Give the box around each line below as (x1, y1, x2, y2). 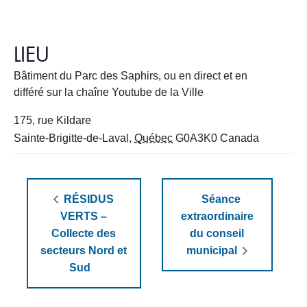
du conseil (190, 228, 245, 240)
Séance (201, 193, 241, 206)
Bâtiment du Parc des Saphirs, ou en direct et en (14, 70, 247, 82)
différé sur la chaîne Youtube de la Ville (14, 86, 204, 99)
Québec (134, 132, 173, 145)
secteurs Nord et (40, 245, 127, 257)
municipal (186, 245, 241, 257)
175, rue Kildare (14, 114, 91, 127)
